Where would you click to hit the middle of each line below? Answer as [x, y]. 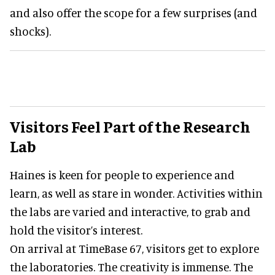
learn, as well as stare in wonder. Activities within [136, 193]
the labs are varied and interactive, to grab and [130, 212]
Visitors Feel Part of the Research [130, 126]
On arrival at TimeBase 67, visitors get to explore [134, 249]
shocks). [30, 31]
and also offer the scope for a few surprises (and [134, 13]
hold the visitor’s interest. [76, 230]
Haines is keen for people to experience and [122, 175]
